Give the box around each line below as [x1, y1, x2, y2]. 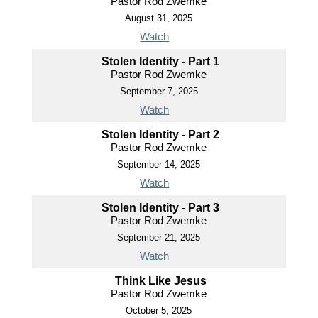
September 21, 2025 [117, 231, 201, 243]
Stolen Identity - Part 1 [102, 55, 220, 67]
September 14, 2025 [117, 158, 201, 170]
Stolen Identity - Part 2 [102, 128, 220, 141]
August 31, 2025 [125, 12, 193, 23]
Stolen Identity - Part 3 [102, 201, 220, 214]
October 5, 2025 [126, 305, 192, 316]
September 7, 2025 [119, 85, 198, 97]
